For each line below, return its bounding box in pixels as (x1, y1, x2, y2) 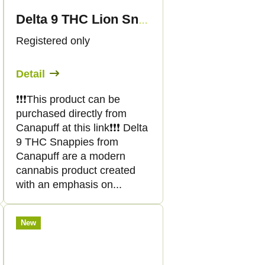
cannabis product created (16, 164, 135, 176)
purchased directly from (16, 107, 127, 119)
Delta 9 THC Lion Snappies (138, 15, 148, 25)
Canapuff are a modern (16, 150, 125, 162)
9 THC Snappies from (16, 135, 118, 148)
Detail (16, 67, 45, 80)
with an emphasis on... (16, 178, 122, 190)
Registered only (16, 34, 90, 47)
